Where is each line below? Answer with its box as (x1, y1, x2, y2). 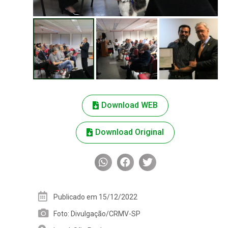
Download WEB (101, 100, 158, 110)
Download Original (95, 127, 164, 137)
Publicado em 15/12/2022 (53, 193, 137, 202)
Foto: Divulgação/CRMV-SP (53, 210, 140, 218)
